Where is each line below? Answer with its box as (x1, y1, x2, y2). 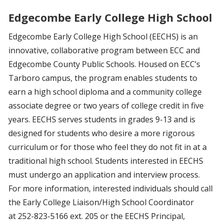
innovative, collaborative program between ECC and (8, 45, 200, 56)
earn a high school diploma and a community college (8, 86, 202, 97)
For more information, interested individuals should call (8, 183, 213, 194)
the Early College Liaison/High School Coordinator (8, 197, 194, 208)
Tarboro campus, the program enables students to (8, 73, 197, 83)
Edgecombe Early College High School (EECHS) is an (8, 31, 198, 42)
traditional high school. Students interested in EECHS (8, 155, 203, 166)
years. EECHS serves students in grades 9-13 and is (8, 114, 195, 125)
